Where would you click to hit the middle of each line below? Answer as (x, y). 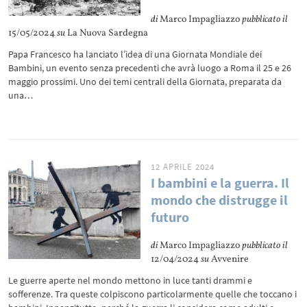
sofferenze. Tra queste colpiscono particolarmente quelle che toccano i (153, 294)
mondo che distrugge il (220, 200)
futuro (170, 217)
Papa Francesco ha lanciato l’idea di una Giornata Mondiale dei (135, 54)
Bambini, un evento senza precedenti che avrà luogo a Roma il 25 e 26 (150, 68)
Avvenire (229, 259)
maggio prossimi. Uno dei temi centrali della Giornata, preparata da (145, 82)
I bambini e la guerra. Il (220, 183)
